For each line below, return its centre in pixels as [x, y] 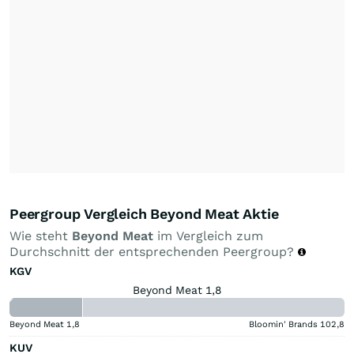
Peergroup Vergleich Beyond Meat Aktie [144, 213]
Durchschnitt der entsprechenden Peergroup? [154, 251]
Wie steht [41, 235]
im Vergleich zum [208, 235]
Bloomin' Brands [283, 324]
